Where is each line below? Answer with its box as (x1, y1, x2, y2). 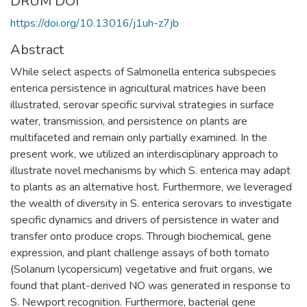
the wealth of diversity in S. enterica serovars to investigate (10, 195, 292, 211)
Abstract (10, 40, 64, 59)
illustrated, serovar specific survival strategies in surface (10, 97, 274, 112)
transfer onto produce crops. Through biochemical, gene (10, 228, 271, 244)
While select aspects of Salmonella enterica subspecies (10, 64, 276, 79)
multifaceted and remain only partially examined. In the (10, 130, 267, 145)
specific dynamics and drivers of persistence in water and (10, 212, 279, 228)
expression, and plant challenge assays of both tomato (10, 245, 269, 260)
